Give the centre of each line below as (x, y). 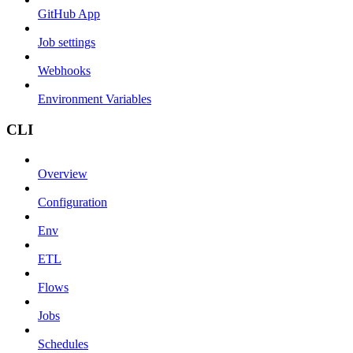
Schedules (63, 344)
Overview (63, 174)
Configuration (72, 203)
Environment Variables (95, 98)
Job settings (67, 42)
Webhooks (64, 70)
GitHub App (69, 13)
